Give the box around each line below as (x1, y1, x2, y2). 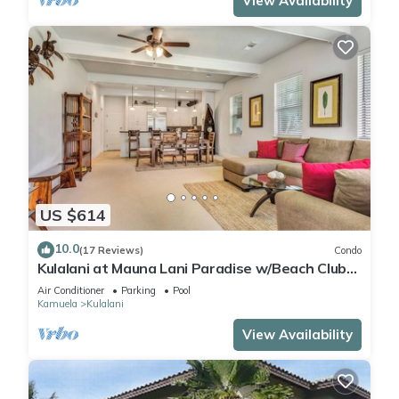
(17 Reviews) (79, 243, 143, 256)
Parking (121, 284, 156, 297)
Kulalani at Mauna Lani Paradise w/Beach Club (37, 259, 346, 278)
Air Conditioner (37, 284, 104, 297)
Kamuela (37, 297, 77, 311)
